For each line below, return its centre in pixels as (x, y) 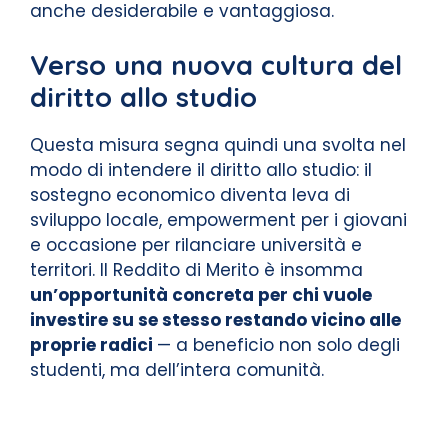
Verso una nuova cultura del (216, 65)
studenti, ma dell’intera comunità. (177, 370)
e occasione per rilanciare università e (196, 245)
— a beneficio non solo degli (278, 345)
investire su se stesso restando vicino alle (215, 320)
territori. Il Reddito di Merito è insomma (196, 270)
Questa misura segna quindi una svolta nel (218, 145)
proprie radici (93, 345)
